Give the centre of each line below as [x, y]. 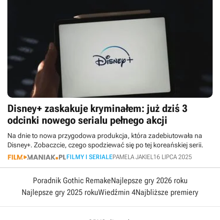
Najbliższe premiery [167, 192]
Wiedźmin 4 [117, 192]
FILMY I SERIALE [89, 157]
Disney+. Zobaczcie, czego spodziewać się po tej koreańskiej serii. [105, 145]
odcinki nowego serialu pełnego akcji [87, 120]
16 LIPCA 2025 [173, 157]
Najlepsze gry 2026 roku [149, 180]
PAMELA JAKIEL [133, 157]
